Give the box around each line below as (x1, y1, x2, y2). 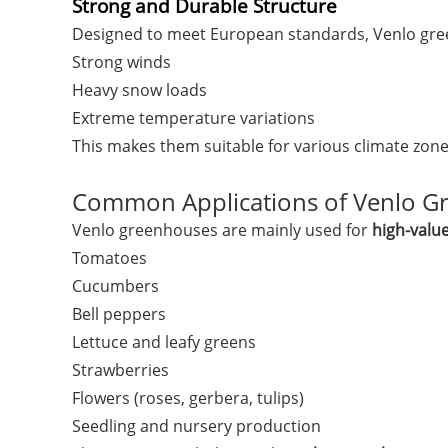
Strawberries (72, 359, 169, 381)
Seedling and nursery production (72, 415, 321, 437)
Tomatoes (72, 247, 147, 269)
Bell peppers (72, 303, 166, 325)
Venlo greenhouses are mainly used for (72, 219, 372, 241)
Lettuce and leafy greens (72, 331, 256, 353)
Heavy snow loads (72, 79, 207, 101)
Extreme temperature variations (72, 107, 315, 129)
